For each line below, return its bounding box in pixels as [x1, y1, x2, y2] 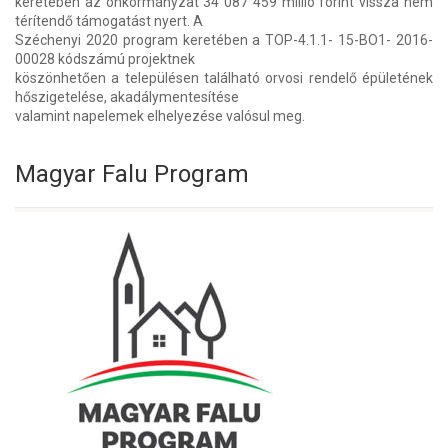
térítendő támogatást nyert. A [15, 12, 203, 29]
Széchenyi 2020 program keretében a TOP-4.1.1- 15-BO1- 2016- [15, 31, 433, 48]
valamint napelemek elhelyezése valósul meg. [15, 107, 305, 124]
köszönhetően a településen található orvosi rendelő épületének [15, 69, 433, 86]
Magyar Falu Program [15, 159, 249, 188]
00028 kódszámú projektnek [15, 50, 195, 67]
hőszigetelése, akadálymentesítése [15, 88, 239, 105]
